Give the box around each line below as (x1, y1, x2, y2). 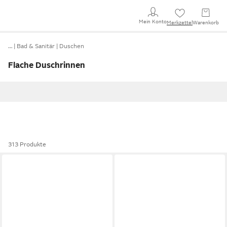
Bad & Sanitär (17, 43, 55, 50)
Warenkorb (193, 20, 219, 25)
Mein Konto (139, 18, 167, 24)
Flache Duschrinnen (8, 61, 85, 70)
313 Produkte (8, 141, 46, 148)
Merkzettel (167, 20, 193, 25)
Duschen (59, 43, 84, 50)
